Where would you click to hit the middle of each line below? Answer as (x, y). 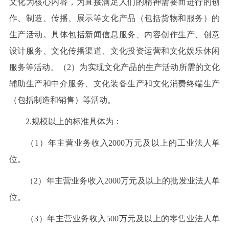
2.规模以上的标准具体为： (65, 121)
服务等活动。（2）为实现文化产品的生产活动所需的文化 (114, 67)
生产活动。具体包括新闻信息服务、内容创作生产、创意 (114, 34)
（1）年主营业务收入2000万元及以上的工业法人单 (114, 143)
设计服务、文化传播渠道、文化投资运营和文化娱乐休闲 (114, 51)
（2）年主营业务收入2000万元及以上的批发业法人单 (114, 180)
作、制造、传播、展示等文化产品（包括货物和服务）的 (114, 18)
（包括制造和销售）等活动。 (62, 100)
